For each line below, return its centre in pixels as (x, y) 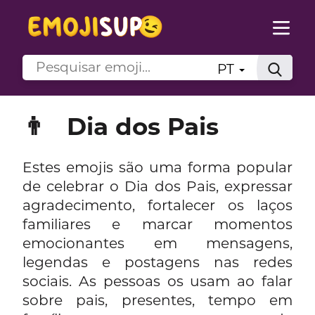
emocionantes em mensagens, (157, 243)
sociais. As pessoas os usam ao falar (157, 281)
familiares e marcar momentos (157, 224)
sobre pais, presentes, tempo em (157, 300)
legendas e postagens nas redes (157, 262)
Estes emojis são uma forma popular (157, 167)
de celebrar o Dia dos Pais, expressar (157, 186)
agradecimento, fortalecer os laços (157, 205)
